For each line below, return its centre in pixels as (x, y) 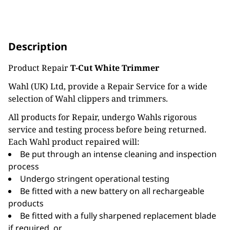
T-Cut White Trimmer (115, 68)
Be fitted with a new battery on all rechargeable (112, 191)
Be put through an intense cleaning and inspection (118, 154)
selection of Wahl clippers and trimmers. (88, 99)
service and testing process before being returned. (107, 129)
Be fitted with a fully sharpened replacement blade (118, 216)
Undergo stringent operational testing (95, 179)
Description (38, 46)
